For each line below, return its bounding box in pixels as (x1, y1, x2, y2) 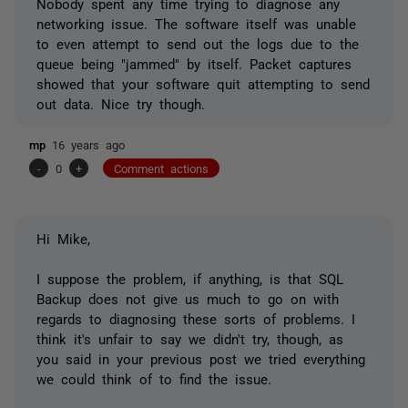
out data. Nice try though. (36, 96, 205, 110)
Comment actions (114, 161, 209, 174)
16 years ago (52, 138, 125, 150)
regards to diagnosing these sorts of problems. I (36, 311, 355, 325)
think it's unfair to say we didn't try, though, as (36, 331, 343, 345)
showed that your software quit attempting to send (36, 76, 370, 90)
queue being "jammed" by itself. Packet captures (36, 56, 352, 70)
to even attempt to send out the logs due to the (36, 36, 359, 50)
